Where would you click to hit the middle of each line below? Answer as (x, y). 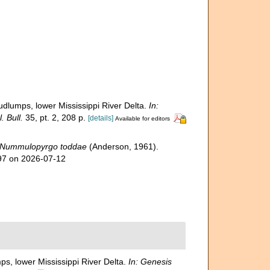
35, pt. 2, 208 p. (54, 118)
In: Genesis (150, 261)
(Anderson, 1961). (122, 146)
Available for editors (142, 118)
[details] (100, 118)
